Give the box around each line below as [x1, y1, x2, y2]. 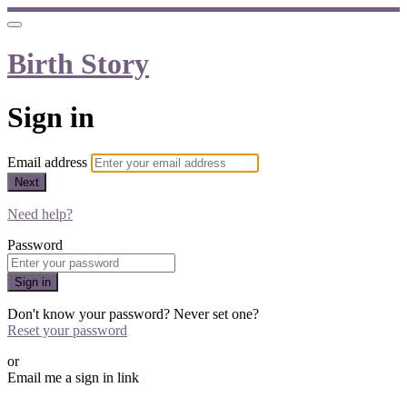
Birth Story [7, 47, 149, 81]
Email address [7, 154, 91, 171]
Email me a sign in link [7, 370, 139, 386]
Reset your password [7, 323, 127, 339]
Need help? [7, 206, 73, 223]
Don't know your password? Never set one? [7, 306, 259, 323]
